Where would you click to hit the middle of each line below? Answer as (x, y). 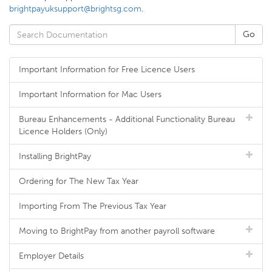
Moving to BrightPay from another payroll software (117, 231)
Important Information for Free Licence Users (107, 70)
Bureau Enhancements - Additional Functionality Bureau (127, 120)
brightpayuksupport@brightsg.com (75, 9)
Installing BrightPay (55, 157)
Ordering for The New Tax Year (79, 182)
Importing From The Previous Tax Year (93, 206)
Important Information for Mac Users (90, 95)
